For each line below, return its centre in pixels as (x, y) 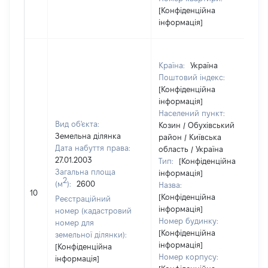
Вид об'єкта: (77, 124)
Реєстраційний (83, 199)
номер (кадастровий (93, 211)
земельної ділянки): (91, 234)
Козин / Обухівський (197, 125)
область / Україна (191, 149)
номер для (74, 223)
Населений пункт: (192, 113)
